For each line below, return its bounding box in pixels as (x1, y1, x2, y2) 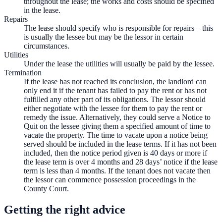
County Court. (24, 184, 69, 193)
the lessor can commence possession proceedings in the (24, 175, 196, 184)
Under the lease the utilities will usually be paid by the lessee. (24, 59, 215, 68)
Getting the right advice (4, 203, 125, 216)
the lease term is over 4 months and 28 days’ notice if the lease (24, 157, 218, 166)
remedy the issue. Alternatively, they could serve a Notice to (24, 112, 211, 121)
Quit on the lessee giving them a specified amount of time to (24, 121, 211, 130)
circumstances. (24, 41, 69, 50)
